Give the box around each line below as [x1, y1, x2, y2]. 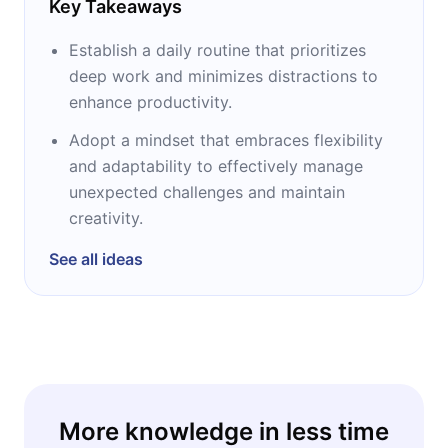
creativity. [69, 207, 143, 228]
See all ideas [49, 248, 143, 269]
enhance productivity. [69, 91, 232, 112]
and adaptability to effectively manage [69, 155, 363, 176]
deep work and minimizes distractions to [69, 65, 378, 86]
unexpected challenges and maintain [69, 181, 345, 202]
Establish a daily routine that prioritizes [69, 39, 366, 60]
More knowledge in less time [59, 416, 389, 446]
